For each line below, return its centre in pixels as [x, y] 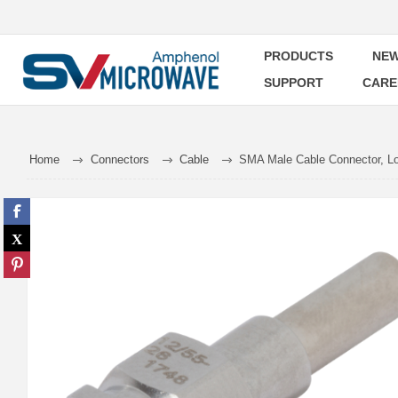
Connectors [119, 159]
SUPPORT [294, 83]
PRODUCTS [298, 56]
